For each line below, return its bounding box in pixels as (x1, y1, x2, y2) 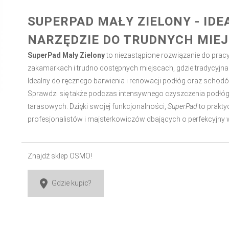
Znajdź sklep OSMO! (27, 152, 92, 160)
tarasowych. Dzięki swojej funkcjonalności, (27, 102, 168, 110)
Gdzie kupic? (51, 179, 91, 187)
